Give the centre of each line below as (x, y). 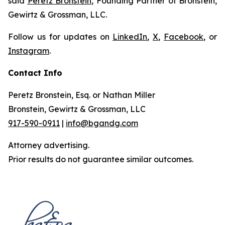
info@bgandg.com (102, 123)
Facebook (184, 37)
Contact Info (35, 73)
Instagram (29, 51)
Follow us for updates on (61, 37)
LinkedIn (130, 37)
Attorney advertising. (49, 145)
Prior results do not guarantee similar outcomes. (101, 159)
